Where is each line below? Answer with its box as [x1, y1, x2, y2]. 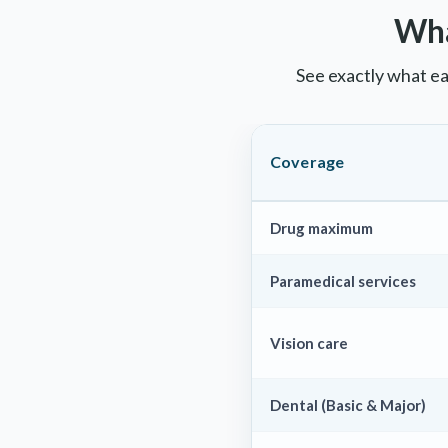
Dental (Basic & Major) [270, 395, 426, 414]
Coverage [270, 151, 345, 171]
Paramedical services [270, 271, 416, 290]
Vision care [270, 333, 348, 352]
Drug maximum [270, 218, 373, 237]
